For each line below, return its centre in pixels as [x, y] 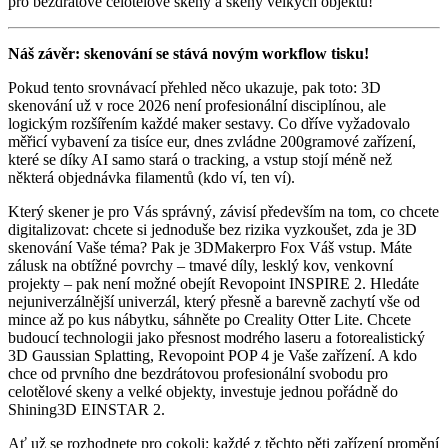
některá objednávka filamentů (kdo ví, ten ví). [151, 177]
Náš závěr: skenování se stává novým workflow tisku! [188, 53]
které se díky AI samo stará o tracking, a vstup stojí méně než [200, 159]
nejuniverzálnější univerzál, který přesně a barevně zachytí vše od [214, 301]
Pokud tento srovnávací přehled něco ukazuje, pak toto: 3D [194, 87]
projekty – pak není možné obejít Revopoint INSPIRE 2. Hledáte [213, 283]
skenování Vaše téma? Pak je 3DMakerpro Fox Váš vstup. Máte [210, 247]
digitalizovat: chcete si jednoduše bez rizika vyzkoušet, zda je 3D [212, 229]
